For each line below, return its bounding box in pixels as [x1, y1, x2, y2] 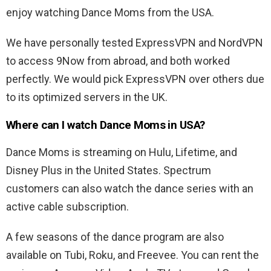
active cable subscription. [6, 200, 129, 214]
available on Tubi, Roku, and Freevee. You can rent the [6, 249, 259, 262]
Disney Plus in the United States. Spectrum [6, 164, 211, 177]
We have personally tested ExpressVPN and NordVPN [6, 36, 263, 50]
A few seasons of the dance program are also [6, 230, 224, 244]
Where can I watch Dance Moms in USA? [6, 118, 205, 132]
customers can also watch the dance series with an [6, 182, 253, 195]
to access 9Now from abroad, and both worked [6, 54, 230, 68]
